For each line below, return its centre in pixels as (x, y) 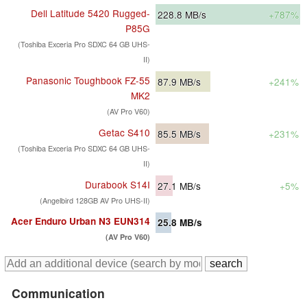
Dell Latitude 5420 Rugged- (90, 13)
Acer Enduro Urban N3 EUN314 (81, 221)
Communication (58, 293)
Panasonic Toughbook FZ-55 (88, 81)
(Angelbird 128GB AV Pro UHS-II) (95, 201)
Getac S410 (124, 133)
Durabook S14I (118, 185)
